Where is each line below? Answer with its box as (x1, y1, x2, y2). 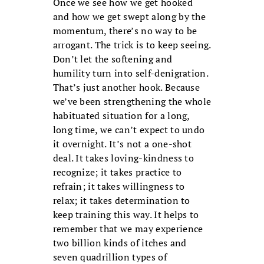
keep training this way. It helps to (52, 208, 199, 222)
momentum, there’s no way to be (52, 24, 197, 38)
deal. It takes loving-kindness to (52, 151, 194, 165)
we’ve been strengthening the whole (52, 95, 212, 108)
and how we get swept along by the (52, 10, 206, 24)
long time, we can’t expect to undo (52, 123, 205, 137)
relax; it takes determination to (52, 194, 190, 207)
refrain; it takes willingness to (52, 180, 185, 193)
